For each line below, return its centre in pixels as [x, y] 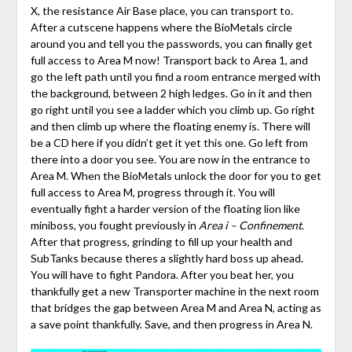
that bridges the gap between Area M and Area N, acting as [176, 308]
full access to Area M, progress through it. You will [152, 192]
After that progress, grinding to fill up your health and [161, 242]
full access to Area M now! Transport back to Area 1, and [169, 60]
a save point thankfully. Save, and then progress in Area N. [171, 324]
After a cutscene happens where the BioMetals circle [161, 27]
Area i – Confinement [250, 225]
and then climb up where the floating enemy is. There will [170, 126]
